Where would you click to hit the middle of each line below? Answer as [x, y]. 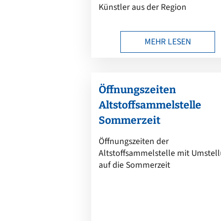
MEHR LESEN [168, 41]
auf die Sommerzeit [135, 165]
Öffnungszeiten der [134, 141]
